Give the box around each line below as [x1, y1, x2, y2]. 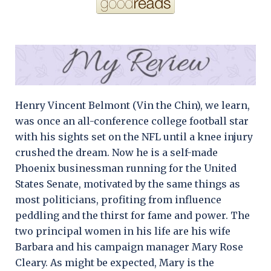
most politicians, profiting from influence [15, 193, 221, 206]
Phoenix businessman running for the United [15, 162, 237, 174]
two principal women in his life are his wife [15, 224, 230, 237]
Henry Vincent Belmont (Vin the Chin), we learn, [15, 99, 250, 111]
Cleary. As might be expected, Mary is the [15, 256, 214, 269]
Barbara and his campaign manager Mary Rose [15, 240, 243, 253]
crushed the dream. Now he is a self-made [15, 146, 218, 158]
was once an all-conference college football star [15, 114, 249, 127]
